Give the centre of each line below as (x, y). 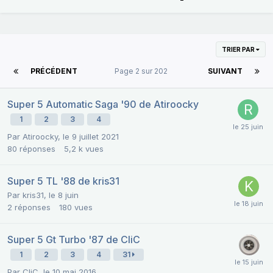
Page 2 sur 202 (143, 71)
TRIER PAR (239, 50)
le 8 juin (64, 195)
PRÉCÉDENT (54, 71)
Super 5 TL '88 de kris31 (63, 181)
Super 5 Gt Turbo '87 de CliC (74, 240)
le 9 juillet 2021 (91, 137)
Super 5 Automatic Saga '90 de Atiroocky (103, 105)
